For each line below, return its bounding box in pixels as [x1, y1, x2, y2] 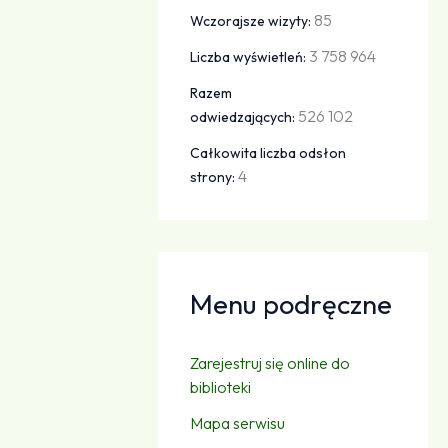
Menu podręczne [190, 286, 393, 321]
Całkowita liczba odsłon [190, 143, 347, 162]
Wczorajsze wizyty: [190, 11, 315, 30]
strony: [190, 167, 239, 186]
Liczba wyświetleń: [190, 47, 310, 66]
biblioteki [190, 376, 252, 397]
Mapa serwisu [190, 412, 286, 433]
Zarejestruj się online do [190, 352, 351, 373]
